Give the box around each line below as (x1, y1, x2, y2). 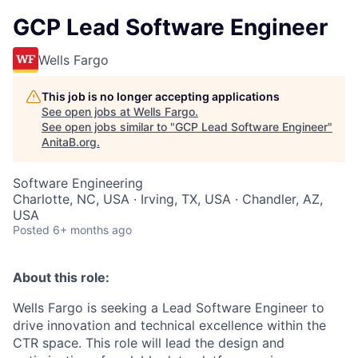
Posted (13, 223, 50, 237)
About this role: (13, 269, 109, 285)
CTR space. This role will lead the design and (13, 335, 284, 351)
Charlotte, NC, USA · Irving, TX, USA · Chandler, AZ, (13, 191, 323, 207)
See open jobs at (42, 105, 133, 118)
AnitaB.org (42, 135, 97, 149)
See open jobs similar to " (42, 120, 175, 133)
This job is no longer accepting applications (42, 89, 280, 103)
